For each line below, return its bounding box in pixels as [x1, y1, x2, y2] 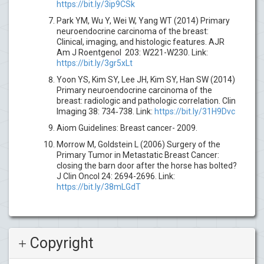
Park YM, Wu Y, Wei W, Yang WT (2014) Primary [57, 15, 230, 25]
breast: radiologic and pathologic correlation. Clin [57, 95, 236, 105]
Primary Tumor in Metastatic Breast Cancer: [57, 150, 219, 160]
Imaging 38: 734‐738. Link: [57, 106, 154, 116]
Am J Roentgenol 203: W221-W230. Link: [57, 47, 208, 57]
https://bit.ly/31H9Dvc [154, 106, 235, 116]
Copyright [27, 234, 93, 252]
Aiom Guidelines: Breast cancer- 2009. [57, 123, 197, 133]
